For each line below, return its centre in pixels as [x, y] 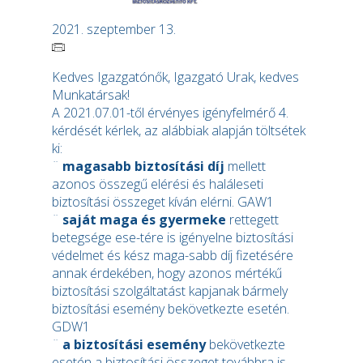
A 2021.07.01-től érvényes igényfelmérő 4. [170, 113]
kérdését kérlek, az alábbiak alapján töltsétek [179, 130]
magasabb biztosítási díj [145, 166]
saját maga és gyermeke [146, 220]
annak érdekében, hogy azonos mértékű [167, 273]
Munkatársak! [91, 95]
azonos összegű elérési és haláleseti [158, 184]
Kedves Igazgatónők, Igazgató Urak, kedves [175, 77]
